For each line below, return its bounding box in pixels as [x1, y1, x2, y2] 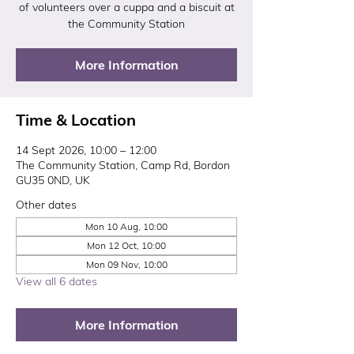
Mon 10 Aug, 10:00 [85, 220, 168, 232]
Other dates [16, 198, 77, 212]
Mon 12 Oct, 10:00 [87, 239, 166, 251]
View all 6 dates [16, 274, 97, 288]
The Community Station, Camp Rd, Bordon [16, 158, 230, 172]
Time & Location [16, 110, 136, 130]
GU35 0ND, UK [16, 173, 90, 187]
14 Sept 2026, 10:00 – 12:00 [16, 143, 156, 157]
